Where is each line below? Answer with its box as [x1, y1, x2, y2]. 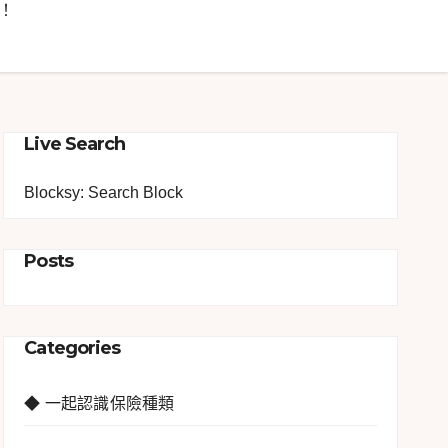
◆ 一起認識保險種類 [24, 394, 175, 412]
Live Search [24, 132, 126, 155]
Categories [24, 337, 121, 360]
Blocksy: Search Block [24, 184, 184, 202]
